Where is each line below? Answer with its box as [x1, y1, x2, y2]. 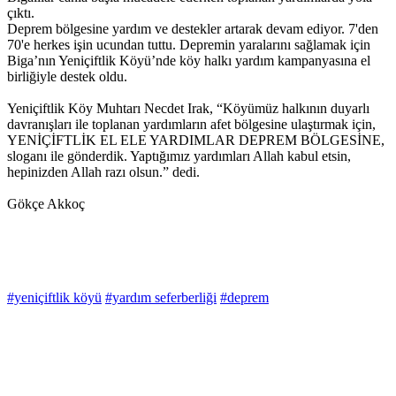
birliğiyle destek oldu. [7, 69, 127, 85]
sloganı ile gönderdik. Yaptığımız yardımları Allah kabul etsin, [7, 148, 351, 164]
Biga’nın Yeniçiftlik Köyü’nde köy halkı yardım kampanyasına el [7, 53, 370, 69]
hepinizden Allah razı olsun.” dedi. [7, 164, 200, 180]
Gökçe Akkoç [7, 196, 85, 212]
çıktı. [7, 5, 34, 21]
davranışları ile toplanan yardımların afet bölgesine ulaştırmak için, [7, 117, 376, 133]
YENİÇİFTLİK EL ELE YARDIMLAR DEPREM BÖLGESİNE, [7, 133, 385, 148]
